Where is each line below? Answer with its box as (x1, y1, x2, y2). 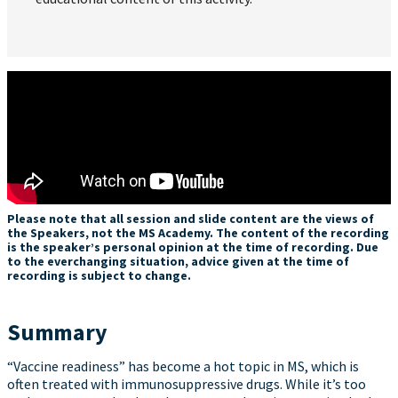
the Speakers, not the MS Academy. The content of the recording (7, 224, 389, 241)
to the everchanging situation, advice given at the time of (7, 252, 349, 269)
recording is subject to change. (7, 267, 191, 283)
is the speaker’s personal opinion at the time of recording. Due (7, 238, 378, 255)
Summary (7, 316, 107, 346)
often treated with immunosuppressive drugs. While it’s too (7, 374, 366, 393)
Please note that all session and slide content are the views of (7, 210, 374, 227)
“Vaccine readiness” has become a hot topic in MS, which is (7, 356, 359, 375)
